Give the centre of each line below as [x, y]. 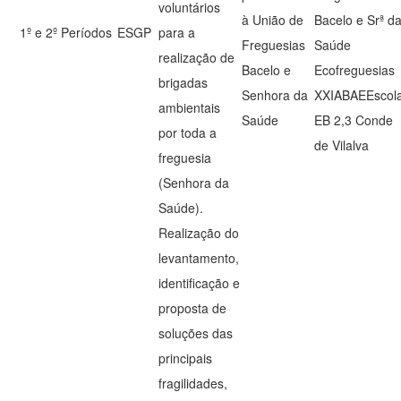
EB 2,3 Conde [354, 120]
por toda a [188, 132]
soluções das [196, 333]
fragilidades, [193, 383]
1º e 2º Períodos [66, 32]
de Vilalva [342, 145]
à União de [273, 20]
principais [186, 358]
